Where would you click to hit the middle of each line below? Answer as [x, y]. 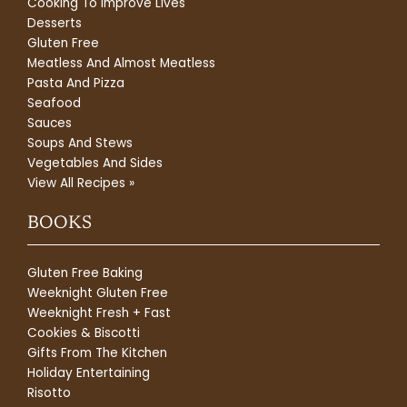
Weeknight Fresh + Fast [99, 313]
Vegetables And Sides [95, 163]
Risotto [49, 392]
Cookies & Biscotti [84, 333]
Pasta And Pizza [76, 83]
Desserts [55, 23]
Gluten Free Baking [85, 273]
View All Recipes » [81, 183]
